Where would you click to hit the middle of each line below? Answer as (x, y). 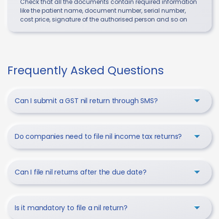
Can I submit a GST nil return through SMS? (86, 100)
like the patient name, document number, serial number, (103, 10)
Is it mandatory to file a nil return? (71, 208)
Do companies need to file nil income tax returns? (99, 136)
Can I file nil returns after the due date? (81, 172)
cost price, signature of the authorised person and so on (104, 19)
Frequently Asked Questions (86, 70)
